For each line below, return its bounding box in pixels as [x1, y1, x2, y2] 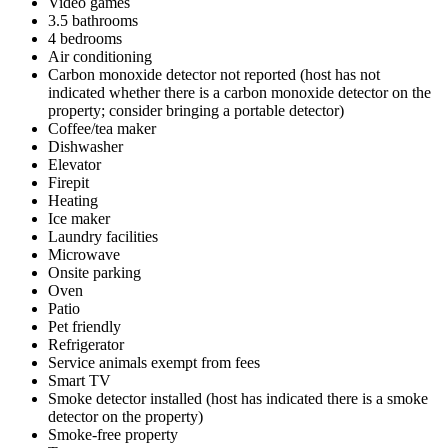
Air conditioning [48, 47, 152, 65]
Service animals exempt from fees [48, 353, 260, 371]
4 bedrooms [48, 29, 122, 47]
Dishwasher [48, 137, 123, 155]
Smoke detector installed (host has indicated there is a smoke [48, 389, 428, 407]
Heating [48, 191, 98, 209]
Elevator [48, 155, 101, 173]
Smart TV [48, 371, 111, 389]
